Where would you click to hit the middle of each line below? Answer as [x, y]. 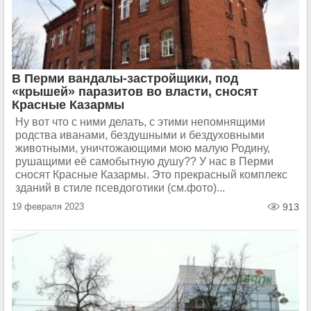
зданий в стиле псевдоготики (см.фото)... [120, 188]
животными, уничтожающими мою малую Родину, [143, 148]
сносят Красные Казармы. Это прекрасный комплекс [151, 175]
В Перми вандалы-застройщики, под [125, 78]
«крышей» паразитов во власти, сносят [135, 92]
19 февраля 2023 [48, 207]
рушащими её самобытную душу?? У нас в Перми [144, 161]
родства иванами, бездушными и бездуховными [140, 135]
